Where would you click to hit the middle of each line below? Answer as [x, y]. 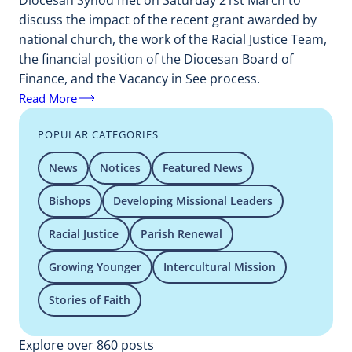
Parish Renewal [181, 234]
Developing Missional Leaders [193, 201]
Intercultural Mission [220, 267]
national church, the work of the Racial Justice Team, [173, 40]
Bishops [70, 201]
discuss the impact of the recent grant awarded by [168, 20]
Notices [120, 168]
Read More [48, 98]
